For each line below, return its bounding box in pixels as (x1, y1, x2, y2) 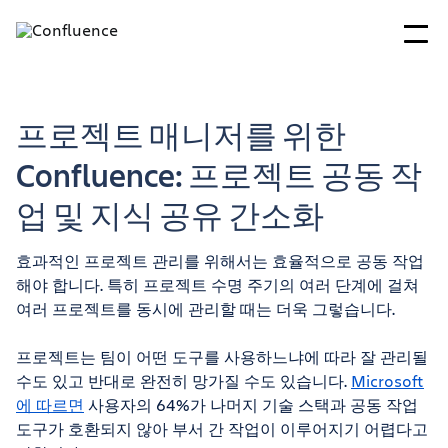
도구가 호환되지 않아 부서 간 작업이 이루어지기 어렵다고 (16, 418, 428, 439)
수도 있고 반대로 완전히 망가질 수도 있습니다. (16, 370, 351, 391)
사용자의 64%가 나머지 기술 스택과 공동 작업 (84, 394, 418, 415)
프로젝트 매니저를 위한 (16, 114, 346, 156)
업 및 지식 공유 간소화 (16, 194, 324, 236)
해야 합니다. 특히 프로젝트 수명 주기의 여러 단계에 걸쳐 (16, 274, 419, 295)
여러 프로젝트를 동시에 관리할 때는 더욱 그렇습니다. (16, 298, 395, 319)
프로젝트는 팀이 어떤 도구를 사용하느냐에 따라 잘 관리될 (16, 346, 428, 367)
